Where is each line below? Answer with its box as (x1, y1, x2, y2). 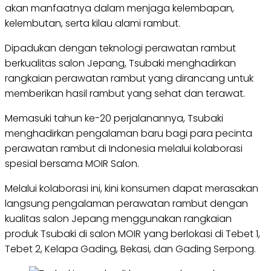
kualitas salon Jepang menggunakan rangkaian (5, 212, 232, 226)
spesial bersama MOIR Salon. (5, 157, 139, 171)
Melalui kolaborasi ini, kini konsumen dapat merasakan (5, 181, 258, 195)
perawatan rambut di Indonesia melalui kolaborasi (5, 142, 243, 155)
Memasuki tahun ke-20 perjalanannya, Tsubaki (5, 111, 223, 125)
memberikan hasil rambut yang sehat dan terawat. (5, 87, 245, 100)
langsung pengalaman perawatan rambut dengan (5, 197, 248, 211)
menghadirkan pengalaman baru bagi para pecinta (5, 126, 252, 140)
